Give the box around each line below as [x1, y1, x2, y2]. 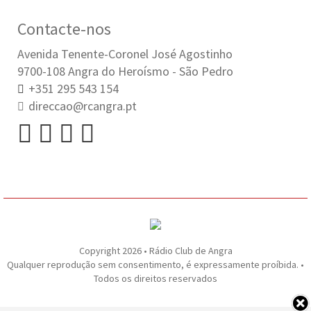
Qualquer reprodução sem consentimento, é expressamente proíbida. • [7, 258, 304, 271]
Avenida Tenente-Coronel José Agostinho [17, 46, 233, 62]
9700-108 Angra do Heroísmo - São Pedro [17, 63, 233, 79]
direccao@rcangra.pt [28, 98, 137, 114]
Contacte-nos [17, 18, 111, 40]
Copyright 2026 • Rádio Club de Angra [78, 244, 233, 258]
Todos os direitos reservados [94, 272, 217, 285]
